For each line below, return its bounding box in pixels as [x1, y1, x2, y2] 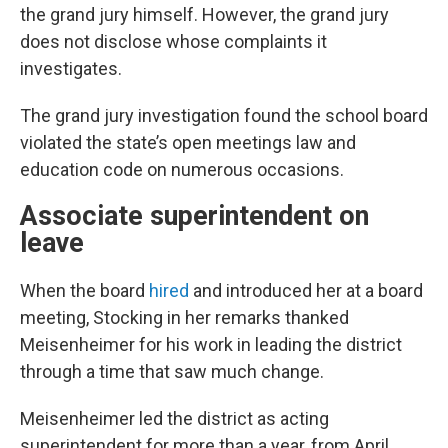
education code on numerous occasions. [20, 158, 344, 180]
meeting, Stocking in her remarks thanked [20, 306, 349, 328]
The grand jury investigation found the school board [20, 104, 428, 126]
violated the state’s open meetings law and [20, 131, 356, 153]
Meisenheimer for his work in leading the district [20, 333, 402, 355]
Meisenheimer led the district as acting [20, 407, 329, 429]
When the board [20, 279, 149, 301]
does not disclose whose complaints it [20, 30, 327, 52]
